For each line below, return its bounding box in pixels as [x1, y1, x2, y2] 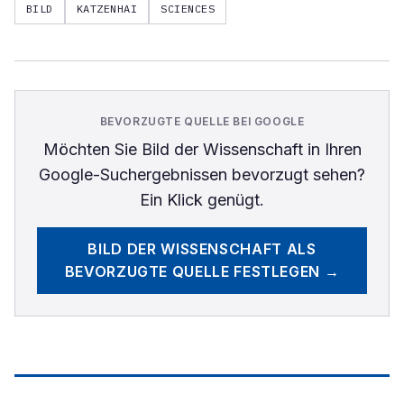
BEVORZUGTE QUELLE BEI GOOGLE [99, 115, 305, 128]
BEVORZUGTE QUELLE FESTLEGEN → [64, 262, 340, 280]
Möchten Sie [42, 140, 142, 159]
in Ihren [302, 140, 362, 159]
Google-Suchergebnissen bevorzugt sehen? [39, 165, 365, 184]
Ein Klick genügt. [140, 190, 264, 209]
